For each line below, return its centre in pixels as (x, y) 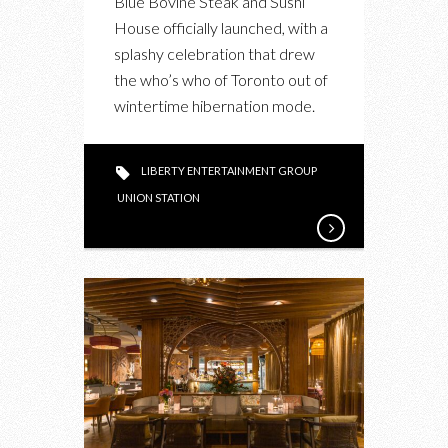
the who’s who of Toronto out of (221, 80)
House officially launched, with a (221, 28)
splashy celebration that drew (214, 54)
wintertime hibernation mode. (214, 106)
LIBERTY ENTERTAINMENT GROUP (229, 171)
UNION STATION (158, 198)
